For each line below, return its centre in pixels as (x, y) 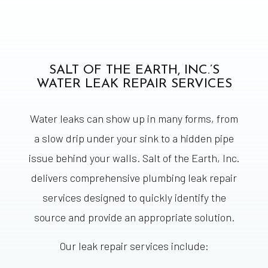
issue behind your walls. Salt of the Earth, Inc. (134, 158)
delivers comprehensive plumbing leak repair (134, 178)
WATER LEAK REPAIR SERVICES (134, 84)
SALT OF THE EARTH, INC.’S (134, 71)
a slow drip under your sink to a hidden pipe (134, 138)
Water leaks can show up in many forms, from (134, 119)
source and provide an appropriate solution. (134, 217)
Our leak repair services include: (134, 246)
